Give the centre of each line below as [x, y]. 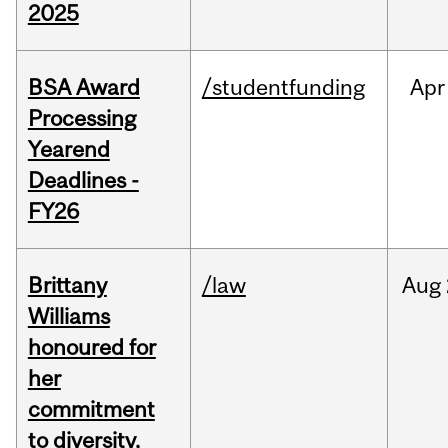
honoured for [91, 347]
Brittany [67, 285]
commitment [91, 409]
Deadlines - [83, 180]
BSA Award [83, 87]
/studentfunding [283, 87]
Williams [68, 316]
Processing [81, 118]
